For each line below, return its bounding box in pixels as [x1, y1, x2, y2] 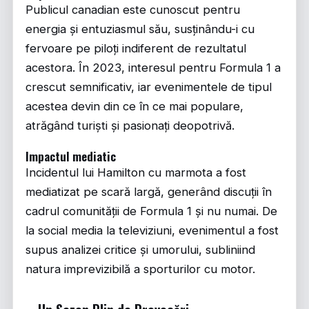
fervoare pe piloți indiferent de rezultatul [26, 41, 246, 55]
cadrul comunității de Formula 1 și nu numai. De [26, 204, 277, 218]
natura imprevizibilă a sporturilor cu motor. [26, 262, 255, 276]
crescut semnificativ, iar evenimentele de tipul [26, 80, 272, 94]
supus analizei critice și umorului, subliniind [26, 243, 255, 257]
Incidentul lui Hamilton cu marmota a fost [26, 166, 246, 179]
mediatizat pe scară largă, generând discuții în [26, 185, 272, 199]
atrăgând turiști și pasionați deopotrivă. [26, 119, 235, 132]
